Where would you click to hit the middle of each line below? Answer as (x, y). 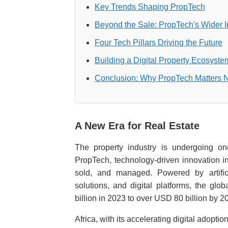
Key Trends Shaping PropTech (150, 7)
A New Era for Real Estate (137, 126)
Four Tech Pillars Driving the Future (159, 42)
